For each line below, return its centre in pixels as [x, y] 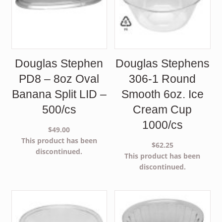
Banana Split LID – [59, 94]
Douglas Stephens [162, 63]
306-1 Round [163, 79]
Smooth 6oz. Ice [162, 94]
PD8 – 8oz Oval [59, 79]
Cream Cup [163, 109]
